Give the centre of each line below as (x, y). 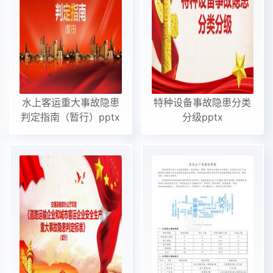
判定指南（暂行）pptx (71, 117)
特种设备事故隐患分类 (203, 102)
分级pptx (202, 117)
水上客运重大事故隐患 (70, 102)
